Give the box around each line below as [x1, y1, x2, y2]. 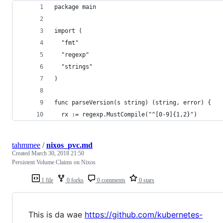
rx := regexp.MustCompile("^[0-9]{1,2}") [54, 111, 197, 118]
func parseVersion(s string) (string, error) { [54, 99, 211, 106]
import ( [54, 27, 82, 34]
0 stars [137, 176, 154, 184]
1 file [40, 176, 53, 184]
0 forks [65, 176, 84, 184]
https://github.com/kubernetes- [85, 209, 203, 220]
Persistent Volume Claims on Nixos [12, 158, 96, 166]
